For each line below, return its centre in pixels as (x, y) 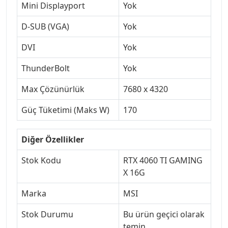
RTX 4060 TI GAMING (163, 160)
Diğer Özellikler (53, 139)
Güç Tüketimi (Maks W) (65, 110)
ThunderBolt (46, 68)
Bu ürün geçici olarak (164, 214)
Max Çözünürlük (53, 89)
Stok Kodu (41, 160)
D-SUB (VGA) (45, 26)
